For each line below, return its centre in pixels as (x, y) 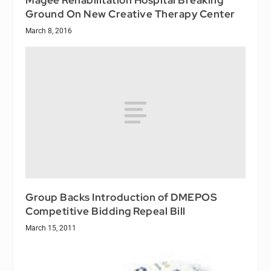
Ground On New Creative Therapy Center (130, 14)
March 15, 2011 (51, 228)
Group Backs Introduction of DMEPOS (122, 197)
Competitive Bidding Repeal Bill (106, 211)
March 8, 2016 (49, 31)
